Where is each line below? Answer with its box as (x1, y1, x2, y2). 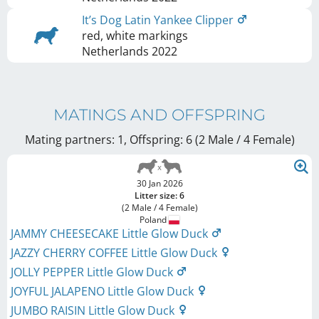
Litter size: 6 (135, 189, 184, 202)
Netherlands (82, 43, 149, 59)
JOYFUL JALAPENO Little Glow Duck (11, 283, 197, 299)
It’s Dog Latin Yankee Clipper (82, 12, 236, 28)
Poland (139, 214, 169, 226)
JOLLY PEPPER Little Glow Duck (11, 264, 176, 280)
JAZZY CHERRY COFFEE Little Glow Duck (11, 245, 220, 261)
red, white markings (82, 28, 188, 43)
